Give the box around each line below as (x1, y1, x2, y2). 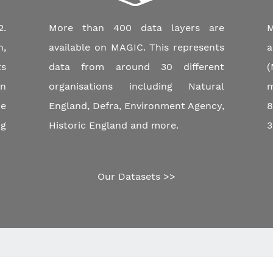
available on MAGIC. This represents (49, 41, 224, 53)
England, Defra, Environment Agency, (49, 100, 224, 112)
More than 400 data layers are (49, 22, 224, 34)
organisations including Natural (49, 80, 224, 92)
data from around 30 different (49, 61, 224, 73)
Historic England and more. (49, 119, 179, 131)
